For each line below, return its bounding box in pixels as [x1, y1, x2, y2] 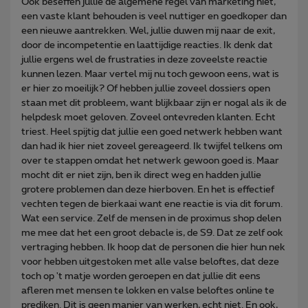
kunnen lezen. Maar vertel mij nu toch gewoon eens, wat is [21, 69, 279, 79]
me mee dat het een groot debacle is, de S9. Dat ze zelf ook [21, 228, 283, 238]
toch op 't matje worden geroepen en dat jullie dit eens [21, 271, 261, 281]
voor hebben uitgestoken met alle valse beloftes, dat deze [21, 256, 279, 267]
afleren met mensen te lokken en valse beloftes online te [21, 285, 274, 296]
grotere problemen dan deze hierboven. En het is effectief [21, 184, 274, 195]
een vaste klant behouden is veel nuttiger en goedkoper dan [21, 11, 287, 21]
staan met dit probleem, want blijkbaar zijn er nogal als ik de [21, 98, 287, 108]
